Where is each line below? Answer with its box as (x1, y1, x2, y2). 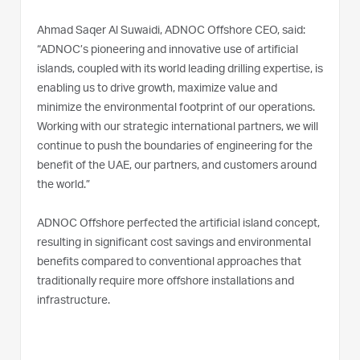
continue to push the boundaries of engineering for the (37, 141, 313, 153)
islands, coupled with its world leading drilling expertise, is (37, 63, 323, 76)
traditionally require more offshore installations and (37, 276, 294, 288)
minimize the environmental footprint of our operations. (37, 102, 315, 114)
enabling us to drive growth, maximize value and (37, 83, 277, 95)
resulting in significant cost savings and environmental (37, 237, 311, 249)
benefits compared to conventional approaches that (37, 256, 301, 268)
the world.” (37, 179, 90, 191)
